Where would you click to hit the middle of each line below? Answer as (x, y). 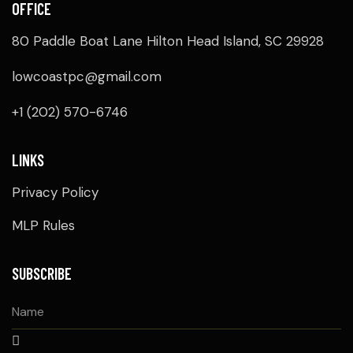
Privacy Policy (55, 193)
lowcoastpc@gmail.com (87, 77)
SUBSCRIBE (42, 274)
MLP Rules (43, 226)
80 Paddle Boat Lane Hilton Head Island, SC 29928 (168, 41)
